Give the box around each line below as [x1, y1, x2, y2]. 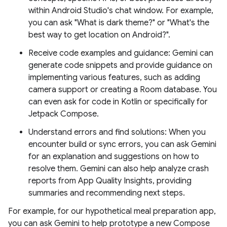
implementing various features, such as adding [28, 72, 200, 83]
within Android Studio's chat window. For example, [28, 6, 213, 16]
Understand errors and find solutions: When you [28, 127, 206, 137]
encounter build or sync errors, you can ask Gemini [28, 139, 216, 149]
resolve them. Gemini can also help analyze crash [28, 164, 209, 174]
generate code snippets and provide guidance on [28, 60, 212, 70]
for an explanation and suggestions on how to [28, 152, 199, 162]
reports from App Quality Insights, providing [28, 176, 192, 186]
